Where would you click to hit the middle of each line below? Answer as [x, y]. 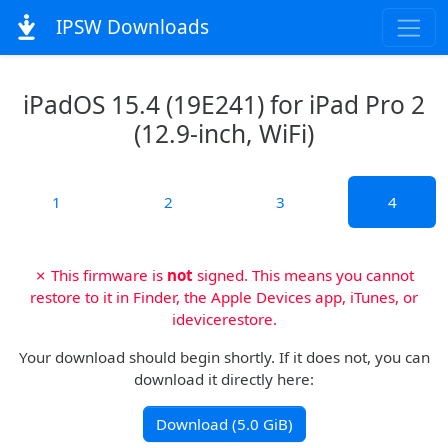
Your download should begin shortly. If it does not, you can [224, 357]
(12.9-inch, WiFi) [224, 133]
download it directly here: [224, 379]
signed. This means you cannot [303, 275]
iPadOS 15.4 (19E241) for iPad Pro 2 [224, 104]
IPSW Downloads [129, 27]
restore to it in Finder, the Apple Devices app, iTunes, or [224, 297]
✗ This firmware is [100, 275]
